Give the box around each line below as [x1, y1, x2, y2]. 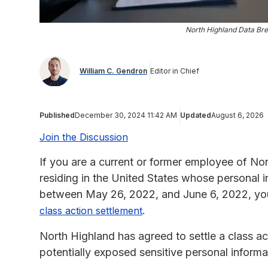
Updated [180, 110, 211, 120]
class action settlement [39, 204, 142, 217]
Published [39, 110, 75, 120]
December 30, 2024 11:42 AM [75, 110, 177, 120]
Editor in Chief [150, 66, 199, 76]
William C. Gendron [80, 66, 147, 76]
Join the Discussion [39, 130, 128, 143]
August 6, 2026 [211, 110, 264, 120]
